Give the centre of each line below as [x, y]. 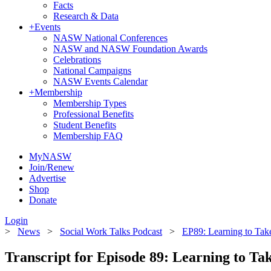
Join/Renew [52, 167]
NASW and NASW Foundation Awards [130, 49]
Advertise [47, 178]
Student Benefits [85, 125]
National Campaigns [92, 70]
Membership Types [90, 103]
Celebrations [77, 60]
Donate [43, 200]
